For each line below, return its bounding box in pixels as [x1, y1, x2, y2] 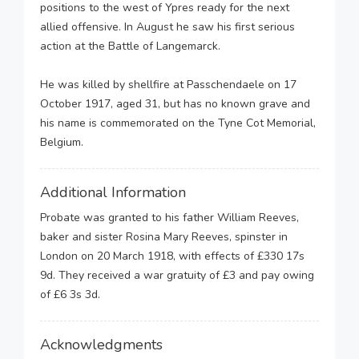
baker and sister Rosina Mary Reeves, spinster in [40, 229, 288, 244]
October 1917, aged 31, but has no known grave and [40, 96, 310, 111]
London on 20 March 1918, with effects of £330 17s [40, 248, 305, 264]
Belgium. [40, 135, 87, 150]
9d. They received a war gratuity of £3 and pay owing [40, 268, 314, 283]
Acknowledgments [40, 335, 163, 354]
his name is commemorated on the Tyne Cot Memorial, [40, 115, 316, 131]
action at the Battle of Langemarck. [40, 38, 220, 54]
